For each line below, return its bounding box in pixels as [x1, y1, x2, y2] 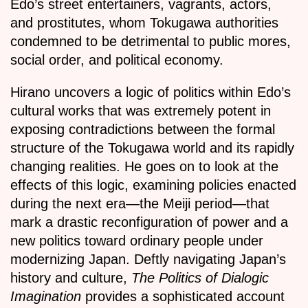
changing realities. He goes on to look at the [10, 159, 278, 175]
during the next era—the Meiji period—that [10, 196, 269, 212]
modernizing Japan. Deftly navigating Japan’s [10, 252, 286, 267]
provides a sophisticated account [81, 289, 285, 305]
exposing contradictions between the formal [10, 122, 275, 137]
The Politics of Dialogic [131, 270, 269, 286]
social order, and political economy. [10, 52, 223, 68]
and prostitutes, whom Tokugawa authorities [10, 15, 278, 31]
